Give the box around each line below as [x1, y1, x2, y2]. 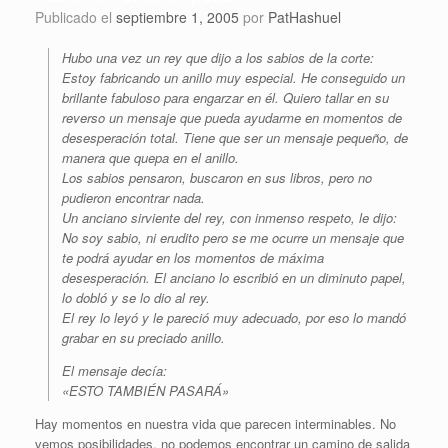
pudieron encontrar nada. [62, 188, 205, 208]
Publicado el [44, 7, 116, 28]
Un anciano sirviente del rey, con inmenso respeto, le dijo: [62, 208, 397, 228]
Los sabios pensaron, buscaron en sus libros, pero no [62, 168, 372, 188]
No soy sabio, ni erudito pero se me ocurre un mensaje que [62, 228, 404, 248]
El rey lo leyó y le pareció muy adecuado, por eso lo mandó [62, 308, 406, 328]
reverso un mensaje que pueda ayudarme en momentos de [62, 108, 402, 128]
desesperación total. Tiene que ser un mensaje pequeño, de [62, 128, 408, 148]
